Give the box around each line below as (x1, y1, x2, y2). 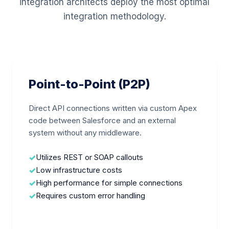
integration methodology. (63, 11, 166, 21)
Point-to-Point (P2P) (29, 77, 150, 91)
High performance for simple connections (36, 178, 182, 188)
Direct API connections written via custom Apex (29, 103, 197, 113)
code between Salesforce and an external (29, 116, 176, 125)
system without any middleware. (29, 128, 142, 138)
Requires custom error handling (36, 191, 145, 200)
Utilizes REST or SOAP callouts (36, 152, 143, 162)
